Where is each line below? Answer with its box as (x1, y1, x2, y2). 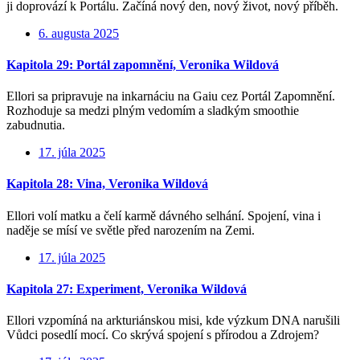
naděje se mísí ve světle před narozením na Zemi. (6, 223, 255, 237)
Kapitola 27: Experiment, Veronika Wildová (6, 281, 247, 296)
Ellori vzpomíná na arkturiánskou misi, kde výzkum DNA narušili (6, 313, 340, 328)
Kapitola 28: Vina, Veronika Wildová (6, 177, 208, 191)
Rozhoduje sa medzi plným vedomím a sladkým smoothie (6, 104, 299, 118)
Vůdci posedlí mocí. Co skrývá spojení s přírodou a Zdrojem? (6, 328, 319, 342)
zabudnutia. (6, 118, 65, 133)
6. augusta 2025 (39, 26, 119, 40)
